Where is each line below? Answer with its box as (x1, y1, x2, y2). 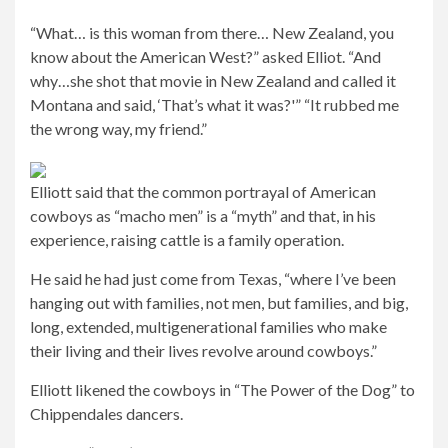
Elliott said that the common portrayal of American (30, 182, 376, 201)
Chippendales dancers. (30, 404, 183, 423)
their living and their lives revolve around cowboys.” (30, 341, 377, 360)
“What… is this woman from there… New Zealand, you (30, 23, 394, 42)
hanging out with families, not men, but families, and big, (30, 293, 408, 312)
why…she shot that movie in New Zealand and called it (30, 71, 396, 90)
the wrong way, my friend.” (30, 119, 207, 138)
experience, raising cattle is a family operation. (30, 230, 344, 249)
